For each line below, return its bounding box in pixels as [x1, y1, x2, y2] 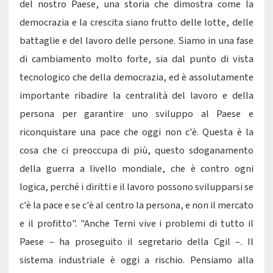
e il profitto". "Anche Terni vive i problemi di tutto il [19, 216, 253, 231]
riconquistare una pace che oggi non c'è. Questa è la [19, 125, 253, 140]
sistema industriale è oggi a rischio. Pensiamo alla [19, 253, 253, 268]
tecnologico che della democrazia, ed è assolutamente [19, 70, 253, 85]
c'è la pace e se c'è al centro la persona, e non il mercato [19, 198, 253, 213]
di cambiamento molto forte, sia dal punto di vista [19, 52, 253, 66]
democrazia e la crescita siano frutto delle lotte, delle [19, 15, 253, 30]
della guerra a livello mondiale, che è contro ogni [19, 161, 253, 176]
